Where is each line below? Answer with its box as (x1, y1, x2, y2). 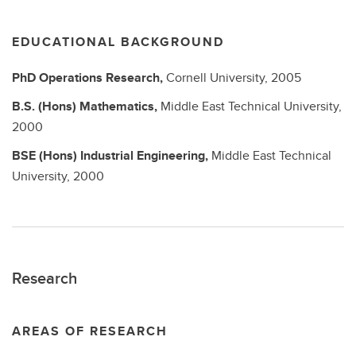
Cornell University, (166, 68, 271, 87)
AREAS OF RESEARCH (12, 322, 168, 340)
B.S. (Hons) (12, 97, 79, 115)
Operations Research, (39, 68, 166, 87)
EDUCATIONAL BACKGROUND (12, 33, 224, 51)
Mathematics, (79, 97, 161, 115)
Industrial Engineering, (80, 146, 211, 164)
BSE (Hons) (12, 146, 80, 164)
